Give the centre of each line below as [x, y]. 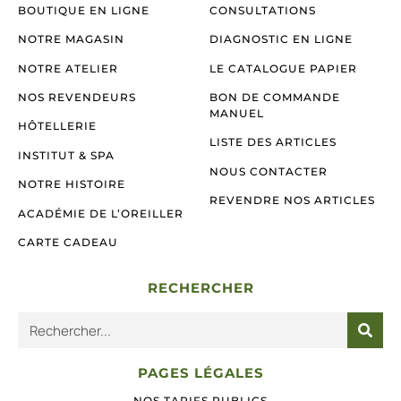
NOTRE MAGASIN [71, 39]
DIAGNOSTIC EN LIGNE [281, 39]
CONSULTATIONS [263, 10]
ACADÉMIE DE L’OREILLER [101, 213]
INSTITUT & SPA [66, 155]
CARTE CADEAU [68, 242]
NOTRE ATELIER [68, 68]
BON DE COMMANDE [275, 98]
